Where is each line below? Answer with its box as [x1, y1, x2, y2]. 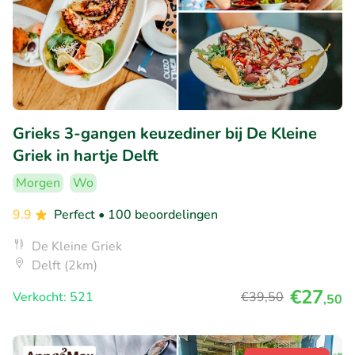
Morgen [16, 174, 60, 193]
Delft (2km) [32, 257, 97, 275]
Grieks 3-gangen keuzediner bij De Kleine [13, 123, 317, 145]
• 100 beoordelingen [98, 206, 218, 224]
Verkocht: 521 [13, 288, 94, 307]
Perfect [54, 206, 98, 224]
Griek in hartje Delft [13, 145, 158, 167]
